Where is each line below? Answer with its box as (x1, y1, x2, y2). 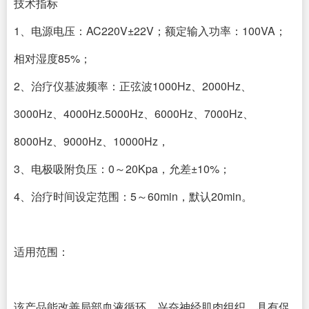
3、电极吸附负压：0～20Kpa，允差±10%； (14, 161, 230, 177)
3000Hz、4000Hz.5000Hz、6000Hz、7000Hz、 (14, 106, 254, 121)
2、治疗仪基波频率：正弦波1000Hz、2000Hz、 (14, 78, 252, 94)
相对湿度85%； (14, 50, 91, 66)
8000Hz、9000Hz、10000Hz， (14, 133, 169, 149)
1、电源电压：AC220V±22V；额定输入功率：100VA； (14, 23, 286, 39)
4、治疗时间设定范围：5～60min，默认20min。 (14, 188, 252, 204)
